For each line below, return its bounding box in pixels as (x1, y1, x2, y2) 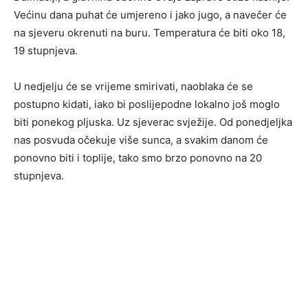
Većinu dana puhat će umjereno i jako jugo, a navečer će (14, 8, 287, 22)
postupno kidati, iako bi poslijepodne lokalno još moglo (14, 98, 280, 111)
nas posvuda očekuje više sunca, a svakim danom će (14, 133, 268, 147)
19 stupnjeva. (14, 44, 78, 58)
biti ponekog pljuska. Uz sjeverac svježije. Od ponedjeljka (14, 115, 292, 129)
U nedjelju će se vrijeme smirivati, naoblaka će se (14, 80, 253, 93)
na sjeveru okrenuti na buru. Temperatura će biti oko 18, (14, 26, 285, 40)
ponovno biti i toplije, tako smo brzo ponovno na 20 (14, 151, 262, 165)
